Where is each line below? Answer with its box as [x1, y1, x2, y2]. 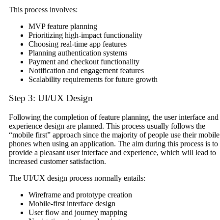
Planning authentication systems [28, 48, 127, 57]
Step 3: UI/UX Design [9, 93, 93, 104]
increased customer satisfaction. [9, 157, 106, 166]
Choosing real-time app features [28, 39, 127, 48]
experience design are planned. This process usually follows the [9, 122, 205, 131]
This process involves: [9, 5, 78, 14]
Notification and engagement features [28, 66, 144, 75]
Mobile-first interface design [28, 199, 115, 208]
